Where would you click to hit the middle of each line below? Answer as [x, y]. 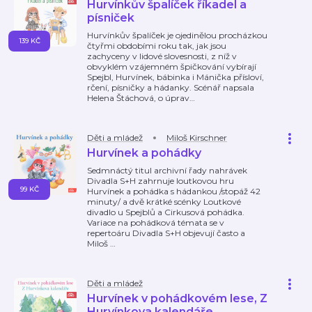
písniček [111, 18]
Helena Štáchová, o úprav [138, 98]
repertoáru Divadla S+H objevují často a [166, 233]
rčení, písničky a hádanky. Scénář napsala [171, 87]
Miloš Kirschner [197, 138]
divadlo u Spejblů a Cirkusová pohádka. [166, 212]
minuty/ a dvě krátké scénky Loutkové [164, 202]
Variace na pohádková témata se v [156, 223]
